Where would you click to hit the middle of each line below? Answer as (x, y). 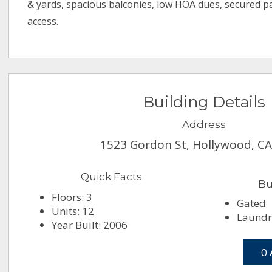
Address (204, 125)
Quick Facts (111, 177)
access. (43, 22)
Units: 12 (73, 211)
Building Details (204, 102)
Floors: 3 (72, 197)
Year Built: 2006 (90, 225)
